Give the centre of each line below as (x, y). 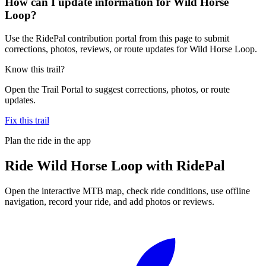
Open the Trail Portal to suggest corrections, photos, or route (117, 89)
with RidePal (184, 165)
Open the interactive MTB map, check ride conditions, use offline (127, 191)
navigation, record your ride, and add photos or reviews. (110, 201)
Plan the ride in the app (48, 140)
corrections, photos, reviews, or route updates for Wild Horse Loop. (131, 49)
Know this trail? (35, 69)
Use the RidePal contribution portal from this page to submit (117, 38)
